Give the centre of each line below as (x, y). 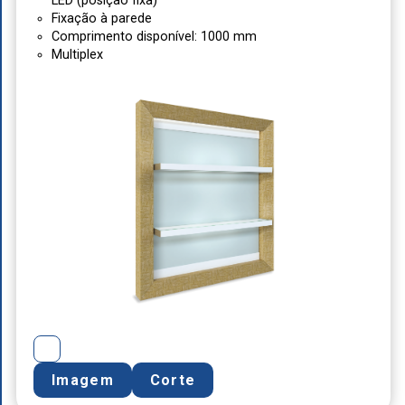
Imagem (83, 381)
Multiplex (78, 55)
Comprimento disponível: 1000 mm (155, 37)
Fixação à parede (102, 19)
